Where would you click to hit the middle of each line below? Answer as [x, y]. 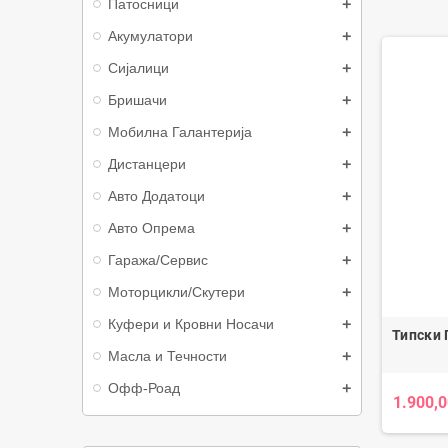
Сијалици [138, 68]
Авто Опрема [151, 228]
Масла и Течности [167, 356]
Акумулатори [150, 36]
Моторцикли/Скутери [176, 292]
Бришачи [137, 100]
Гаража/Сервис [158, 260]
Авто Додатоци [156, 196]
